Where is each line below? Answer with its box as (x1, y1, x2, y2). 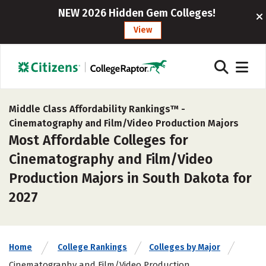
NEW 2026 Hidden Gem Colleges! (58, 7, 216, 20)
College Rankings (58, 242, 127, 252)
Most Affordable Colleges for (9, 132, 188, 148)
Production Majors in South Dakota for (9, 170, 252, 186)
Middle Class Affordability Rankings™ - (9, 103, 185, 115)
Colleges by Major (149, 242, 220, 252)
